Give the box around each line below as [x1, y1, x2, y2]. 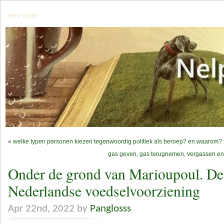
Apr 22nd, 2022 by [8, 203, 90, 214]
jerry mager [8, 12, 39, 19]
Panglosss [90, 203, 131, 214]
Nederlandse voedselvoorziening [8, 180, 200, 200]
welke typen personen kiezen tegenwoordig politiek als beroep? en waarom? [13, 138, 222, 145]
